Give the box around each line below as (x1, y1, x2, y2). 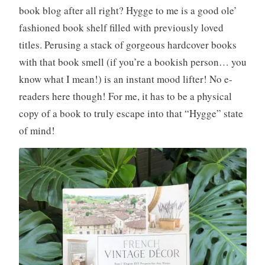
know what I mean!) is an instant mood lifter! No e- (18, 72, 232, 86)
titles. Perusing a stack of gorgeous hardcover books (18, 37, 237, 51)
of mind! (18, 123, 55, 137)
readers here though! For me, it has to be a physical (18, 89, 232, 103)
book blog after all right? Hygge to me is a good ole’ (18, 3, 237, 17)
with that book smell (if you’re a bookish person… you (18, 54, 247, 69)
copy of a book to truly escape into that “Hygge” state (18, 106, 243, 120)
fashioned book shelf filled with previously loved (18, 20, 224, 34)
